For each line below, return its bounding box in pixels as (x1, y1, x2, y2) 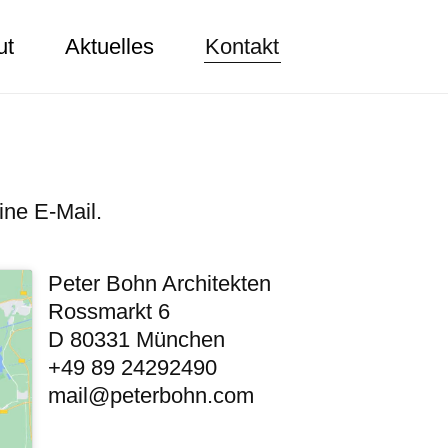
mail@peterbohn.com (48, 382, 255, 408)
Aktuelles (65, 34, 155, 60)
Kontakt (205, 34, 280, 60)
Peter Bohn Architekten (48, 270, 272, 296)
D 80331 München (48, 326, 226, 352)
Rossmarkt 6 (48, 298, 171, 324)
